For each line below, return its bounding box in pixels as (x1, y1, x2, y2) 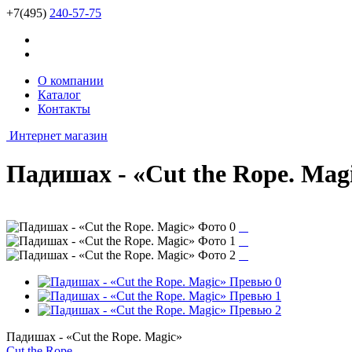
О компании (38, 74, 104, 87)
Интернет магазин (9, 129, 108, 142)
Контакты (38, 102, 90, 115)
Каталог (38, 88, 81, 101)
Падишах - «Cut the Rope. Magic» (6, 329, 182, 343)
